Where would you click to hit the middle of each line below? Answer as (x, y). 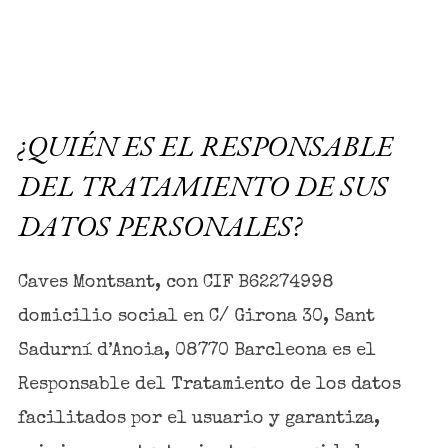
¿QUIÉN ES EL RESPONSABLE (205, 146)
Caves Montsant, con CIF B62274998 (175, 283)
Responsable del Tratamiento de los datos (209, 385)
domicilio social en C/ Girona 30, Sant (196, 317)
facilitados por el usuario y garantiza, (198, 419)
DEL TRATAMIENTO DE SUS (202, 186)
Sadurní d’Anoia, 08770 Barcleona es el (196, 351)
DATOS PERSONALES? (159, 226)
